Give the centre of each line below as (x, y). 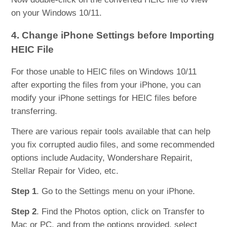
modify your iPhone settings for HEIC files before (104, 98)
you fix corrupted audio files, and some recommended (113, 144)
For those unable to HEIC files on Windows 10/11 (104, 71)
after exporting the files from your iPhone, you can (106, 85)
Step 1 (24, 191)
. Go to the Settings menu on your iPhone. (116, 191)
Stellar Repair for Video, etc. (65, 171)
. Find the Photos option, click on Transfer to (121, 211)
